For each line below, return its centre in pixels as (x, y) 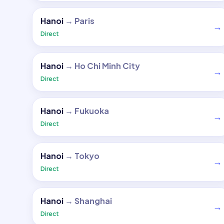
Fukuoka (92, 111)
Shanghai (93, 201)
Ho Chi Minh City (107, 66)
